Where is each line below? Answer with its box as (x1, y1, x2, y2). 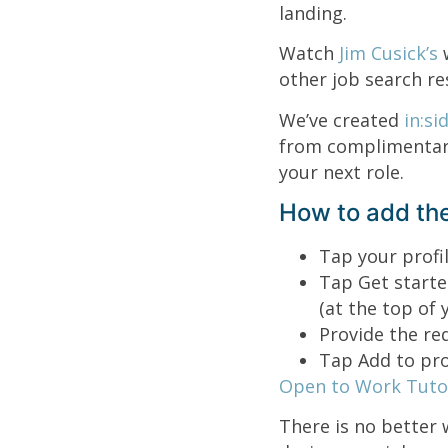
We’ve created (278, 107, 404, 132)
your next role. (278, 159, 404, 184)
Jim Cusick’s (338, 41, 438, 66)
